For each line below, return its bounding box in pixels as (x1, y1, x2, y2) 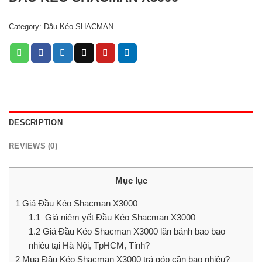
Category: (9, 22, 44, 32)
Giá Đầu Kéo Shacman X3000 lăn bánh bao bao (40, 226, 225, 237)
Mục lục (115, 175, 147, 186)
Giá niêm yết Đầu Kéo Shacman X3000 (40, 212, 195, 223)
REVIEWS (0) (9, 142, 57, 151)
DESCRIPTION (9, 118, 63, 127)
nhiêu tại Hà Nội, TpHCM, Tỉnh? (28, 240, 150, 251)
